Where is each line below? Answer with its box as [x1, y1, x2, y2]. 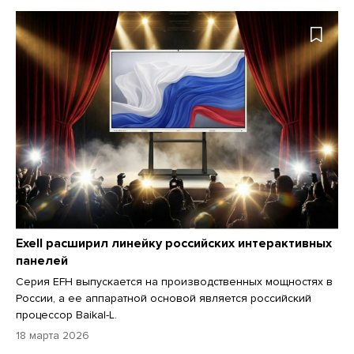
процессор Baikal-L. [16, 308, 120, 322]
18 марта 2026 [16, 329, 89, 343]
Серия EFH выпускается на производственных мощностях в [16, 275, 333, 289]
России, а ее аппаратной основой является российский [16, 292, 311, 306]
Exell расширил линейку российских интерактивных [16, 235, 332, 252]
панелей [16, 253, 68, 269]
